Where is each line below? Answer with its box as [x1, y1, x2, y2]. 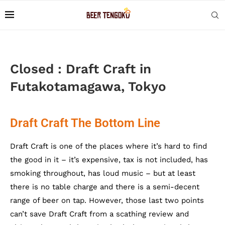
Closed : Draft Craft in [10, 61, 151, 76]
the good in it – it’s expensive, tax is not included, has [10, 155, 208, 164]
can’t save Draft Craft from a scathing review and [10, 209, 189, 218]
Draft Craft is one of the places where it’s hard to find [10, 142, 207, 151]
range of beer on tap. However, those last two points [10, 196, 204, 205]
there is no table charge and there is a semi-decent [10, 182, 199, 191]
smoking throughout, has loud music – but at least [10, 169, 195, 178]
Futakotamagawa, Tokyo [10, 79, 166, 94]
